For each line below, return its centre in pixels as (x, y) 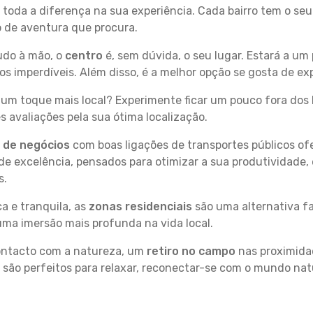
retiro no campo (191, 251)
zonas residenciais (140, 206)
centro (84, 56)
